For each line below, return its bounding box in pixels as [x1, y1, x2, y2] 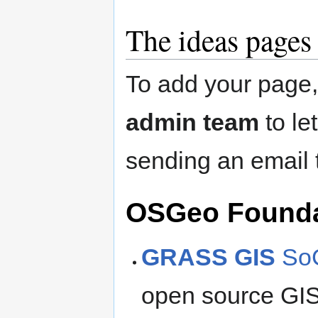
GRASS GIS [141, 243, 276, 271]
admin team [126, 108, 259, 136]
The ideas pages [126, 19, 312, 60]
